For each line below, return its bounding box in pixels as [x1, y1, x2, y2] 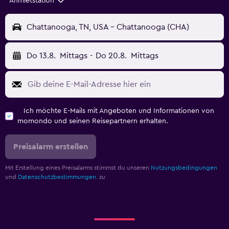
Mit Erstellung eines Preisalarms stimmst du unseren [5, 165, 151, 171]
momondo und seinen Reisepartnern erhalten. [17, 118, 168, 125]
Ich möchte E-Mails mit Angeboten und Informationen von [24, 107, 214, 115]
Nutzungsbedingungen [151, 165, 217, 171]
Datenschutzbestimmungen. [18, 174, 98, 180]
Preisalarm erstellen [13, 143, 88, 151]
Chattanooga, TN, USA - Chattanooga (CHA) [27, 23, 189, 32]
